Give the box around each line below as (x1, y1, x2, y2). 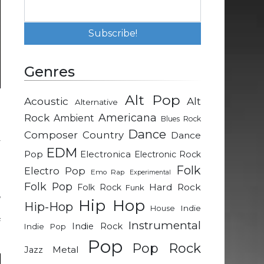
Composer (24, 129, 78, 141)
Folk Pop (24, 180, 72, 193)
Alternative (75, 97, 118, 107)
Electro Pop (24, 165, 85, 177)
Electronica (80, 149, 131, 160)
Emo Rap (90, 168, 125, 177)
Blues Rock (161, 114, 201, 124)
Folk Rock (77, 182, 121, 193)
